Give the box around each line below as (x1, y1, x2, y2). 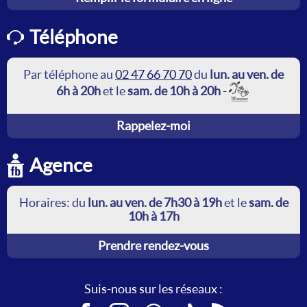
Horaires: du (19, 195, 88, 210)
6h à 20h (56, 84, 101, 99)
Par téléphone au (23, 66, 115, 82)
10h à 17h (127, 208, 180, 223)
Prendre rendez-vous (98, 238, 209, 253)
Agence (29, 153, 93, 176)
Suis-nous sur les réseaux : (84, 281, 223, 296)
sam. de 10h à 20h (127, 84, 221, 99)
